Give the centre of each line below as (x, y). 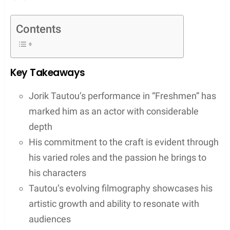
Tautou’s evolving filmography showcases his (121, 188)
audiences (50, 219)
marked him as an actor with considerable (114, 111)
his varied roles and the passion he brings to (118, 157)
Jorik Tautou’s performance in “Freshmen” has (122, 95)
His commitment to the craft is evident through (124, 142)
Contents (39, 29)
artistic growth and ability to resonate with (114, 203)
